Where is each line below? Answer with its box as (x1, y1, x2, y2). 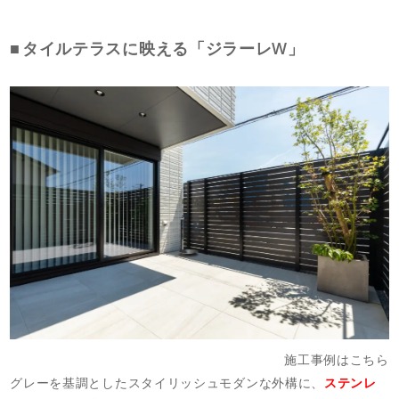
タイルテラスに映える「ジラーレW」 (21, 37, 305, 59)
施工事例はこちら (284, 353, 389, 367)
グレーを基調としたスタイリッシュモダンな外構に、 (10, 373, 325, 391)
